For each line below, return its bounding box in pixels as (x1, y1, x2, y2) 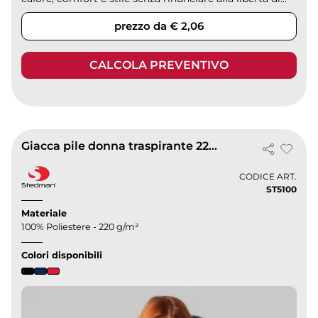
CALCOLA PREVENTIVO (89, 58, 229, 72)
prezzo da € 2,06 (114, 19, 204, 33)
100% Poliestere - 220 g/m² (21, 221, 140, 233)
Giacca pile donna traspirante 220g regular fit (209, 139, 218, 153)
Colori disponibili (21, 250, 103, 261)
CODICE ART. (238, 170, 297, 182)
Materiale (21, 208, 67, 219)
